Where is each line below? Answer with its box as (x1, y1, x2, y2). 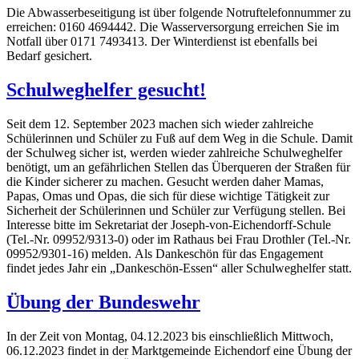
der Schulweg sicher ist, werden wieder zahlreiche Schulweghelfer (6, 146, 342, 160)
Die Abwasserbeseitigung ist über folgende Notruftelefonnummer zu (6, 6, 351, 20)
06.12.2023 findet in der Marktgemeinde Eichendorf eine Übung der (6, 343, 352, 357)
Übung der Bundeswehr (6, 292, 200, 313)
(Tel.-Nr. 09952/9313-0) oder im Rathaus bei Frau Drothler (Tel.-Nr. (6, 232, 351, 247)
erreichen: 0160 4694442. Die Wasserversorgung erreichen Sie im (6, 20, 339, 34)
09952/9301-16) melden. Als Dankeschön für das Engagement (6, 247, 323, 261)
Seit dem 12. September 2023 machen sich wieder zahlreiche (6, 117, 313, 131)
